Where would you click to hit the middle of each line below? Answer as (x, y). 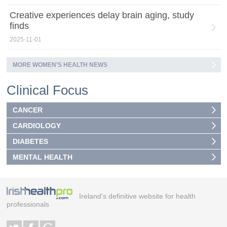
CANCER (27, 110)
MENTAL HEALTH (42, 157)
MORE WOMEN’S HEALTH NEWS (60, 65)
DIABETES (30, 141)
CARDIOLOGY (36, 125)
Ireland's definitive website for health (137, 196)
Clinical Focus (47, 90)
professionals (28, 204)
